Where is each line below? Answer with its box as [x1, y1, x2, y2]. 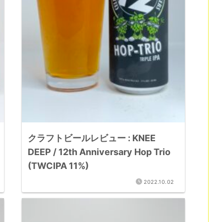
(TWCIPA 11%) [28, 161, 91, 171]
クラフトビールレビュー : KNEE [28, 133, 156, 143]
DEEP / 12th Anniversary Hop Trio [28, 147, 171, 157]
